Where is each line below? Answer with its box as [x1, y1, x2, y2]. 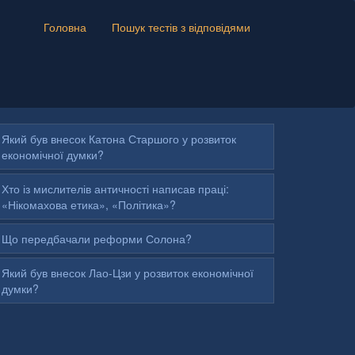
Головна [44, 19, 86, 36]
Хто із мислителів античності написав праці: [2, 180, 229, 197]
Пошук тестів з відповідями [112, 19, 250, 36]
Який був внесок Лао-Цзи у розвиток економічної [2, 264, 254, 281]
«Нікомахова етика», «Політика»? [2, 196, 176, 212]
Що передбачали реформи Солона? [2, 230, 192, 246]
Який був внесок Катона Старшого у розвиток [2, 130, 236, 147]
